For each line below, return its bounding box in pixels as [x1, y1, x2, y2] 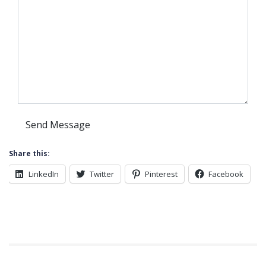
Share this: [9, 148, 50, 159]
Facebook [208, 169, 243, 179]
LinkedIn [28, 169, 59, 179]
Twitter [90, 169, 114, 179]
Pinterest [145, 169, 178, 179]
